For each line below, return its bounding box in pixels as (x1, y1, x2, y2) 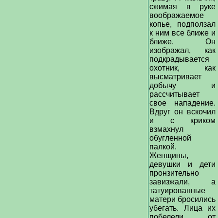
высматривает (149, 73, 201, 81)
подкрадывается (149, 55, 209, 63)
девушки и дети (149, 160, 216, 168)
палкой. (149, 143, 177, 151)
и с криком (149, 116, 216, 125)
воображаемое (149, 11, 204, 19)
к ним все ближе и (149, 29, 216, 37)
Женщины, (149, 151, 188, 160)
